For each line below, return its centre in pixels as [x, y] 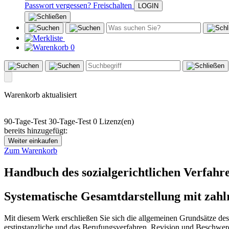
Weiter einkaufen [33, 141]
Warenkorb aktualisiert [40, 95]
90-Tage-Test [25, 122]
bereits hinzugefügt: [36, 131]
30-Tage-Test [70, 122]
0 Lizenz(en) [113, 122]
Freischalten [112, 6]
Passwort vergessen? [58, 6]
